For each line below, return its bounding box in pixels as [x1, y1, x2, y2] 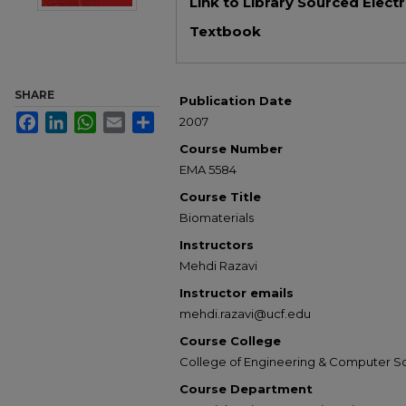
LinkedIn [67, 111, 111, 125]
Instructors [179, 237, 254, 252]
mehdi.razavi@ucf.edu [179, 306, 311, 321]
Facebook [38, 111, 90, 125]
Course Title [179, 189, 261, 204]
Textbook [189, 23, 261, 40]
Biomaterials [179, 210, 254, 225]
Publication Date [179, 93, 292, 108]
